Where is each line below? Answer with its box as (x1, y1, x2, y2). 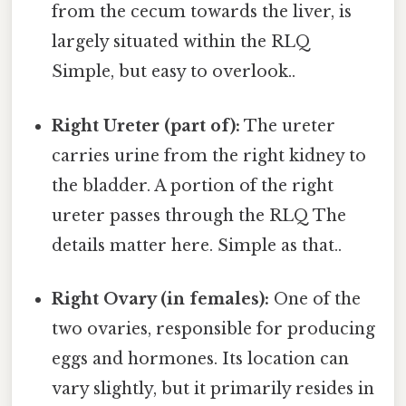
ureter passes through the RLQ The (52, 205, 347, 226)
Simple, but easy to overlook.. (52, 62, 296, 82)
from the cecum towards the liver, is (52, 2, 353, 23)
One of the (269, 288, 362, 309)
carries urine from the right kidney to (52, 145, 367, 166)
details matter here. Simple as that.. (52, 235, 343, 256)
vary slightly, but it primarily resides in (52, 378, 375, 399)
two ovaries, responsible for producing (52, 318, 376, 339)
